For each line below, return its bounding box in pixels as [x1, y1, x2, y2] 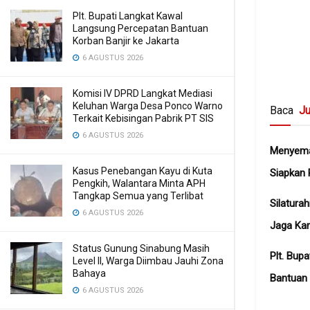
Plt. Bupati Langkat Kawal [73, 10, 183, 21]
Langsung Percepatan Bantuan [73, 23, 208, 34]
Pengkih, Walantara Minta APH [73, 178, 206, 189]
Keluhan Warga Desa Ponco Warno [73, 100, 223, 111]
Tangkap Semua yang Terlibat [73, 190, 203, 201]
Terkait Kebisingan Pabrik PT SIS [73, 113, 214, 124]
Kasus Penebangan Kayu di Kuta [73, 165, 212, 176]
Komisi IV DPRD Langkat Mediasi [73, 88, 212, 99]
